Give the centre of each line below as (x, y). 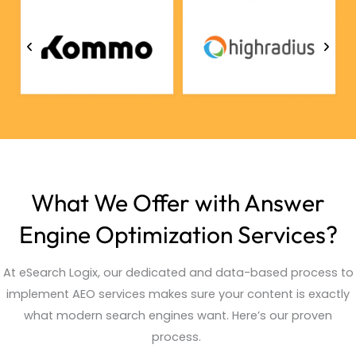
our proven (299, 315)
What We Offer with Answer (178, 202)
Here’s (249, 315)
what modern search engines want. (128, 315)
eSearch (42, 272)
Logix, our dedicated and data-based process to (209, 272)
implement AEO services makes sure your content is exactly (178, 294)
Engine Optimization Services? (178, 234)
